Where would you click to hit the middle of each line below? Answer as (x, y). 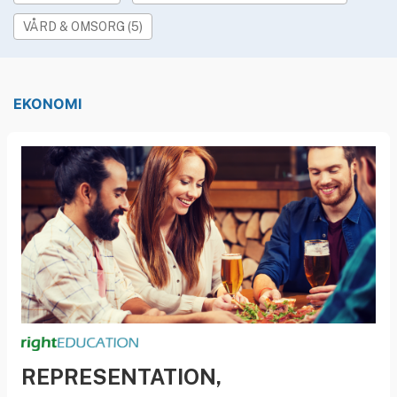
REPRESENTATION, (121, 376)
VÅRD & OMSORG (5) (83, 26)
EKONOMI (47, 103)
